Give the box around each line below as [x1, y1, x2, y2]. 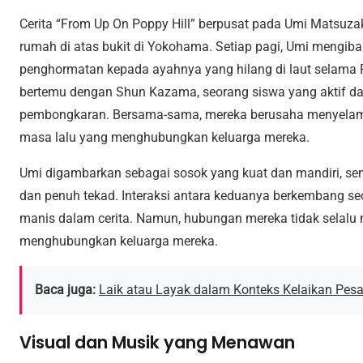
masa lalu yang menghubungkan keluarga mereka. [19, 130, 310, 146]
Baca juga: [35, 282, 96, 298]
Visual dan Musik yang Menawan [19, 331, 295, 355]
